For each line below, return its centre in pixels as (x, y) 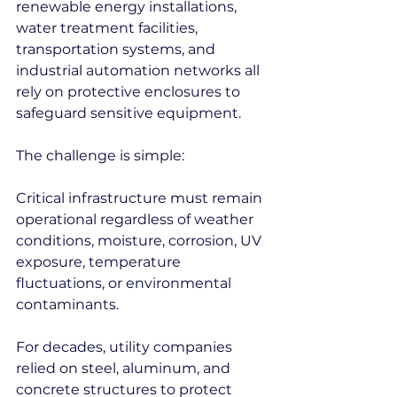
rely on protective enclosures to (130, 92)
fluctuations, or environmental (125, 283)
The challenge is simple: (100, 156)
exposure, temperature (100, 262)
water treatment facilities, (109, 28)
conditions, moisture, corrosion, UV (140, 241)
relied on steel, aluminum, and (125, 368)
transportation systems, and (117, 49)
